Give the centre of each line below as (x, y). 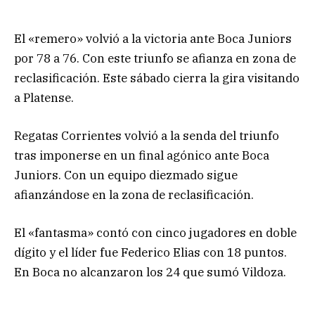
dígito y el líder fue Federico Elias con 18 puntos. (150, 253)
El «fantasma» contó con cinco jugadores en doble (155, 233)
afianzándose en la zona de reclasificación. (134, 194)
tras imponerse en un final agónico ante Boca (142, 155)
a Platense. (44, 97)
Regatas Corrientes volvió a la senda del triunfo (147, 135)
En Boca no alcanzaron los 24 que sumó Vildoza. (150, 272)
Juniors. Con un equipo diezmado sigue (126, 175)
